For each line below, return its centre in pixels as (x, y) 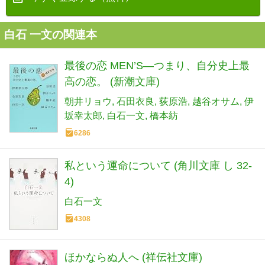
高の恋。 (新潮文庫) (112, 82)
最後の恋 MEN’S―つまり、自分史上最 (157, 66)
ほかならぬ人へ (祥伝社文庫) (133, 257)
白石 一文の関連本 (51, 35)
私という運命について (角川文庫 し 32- (158, 166)
